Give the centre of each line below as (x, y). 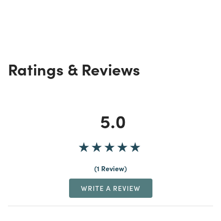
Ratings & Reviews (74, 68)
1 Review (110, 168)
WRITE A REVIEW (110, 188)
